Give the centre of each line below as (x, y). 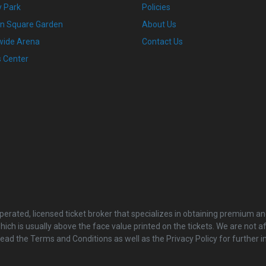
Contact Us (162, 41)
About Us (159, 24)
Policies (156, 7)
